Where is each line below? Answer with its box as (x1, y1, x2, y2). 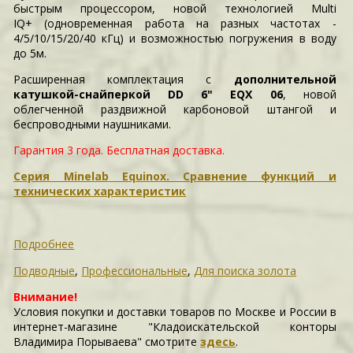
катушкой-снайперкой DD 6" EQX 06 (13, 87, 283, 102)
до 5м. (13, 46, 47, 61)
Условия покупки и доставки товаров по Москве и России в (13, 304, 336, 319)
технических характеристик (13, 184, 187, 199)
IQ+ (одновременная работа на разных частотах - (13, 16, 336, 31)
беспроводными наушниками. (13, 117, 172, 132)
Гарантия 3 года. (13, 143, 107, 158)
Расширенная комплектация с (13, 72, 234, 87)
